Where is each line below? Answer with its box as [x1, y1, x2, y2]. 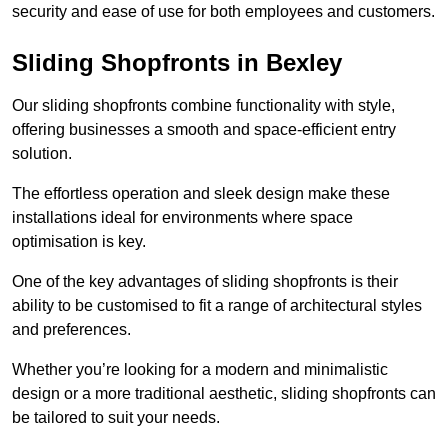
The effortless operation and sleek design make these [12, 184, 390, 202]
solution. [12, 144, 76, 162]
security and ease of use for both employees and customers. [12, 2, 435, 20]
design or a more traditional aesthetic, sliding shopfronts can [12, 384, 436, 402]
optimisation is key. [12, 232, 146, 250]
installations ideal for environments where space [12, 208, 353, 226]
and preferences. [12, 320, 135, 338]
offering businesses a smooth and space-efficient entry [12, 120, 396, 138]
